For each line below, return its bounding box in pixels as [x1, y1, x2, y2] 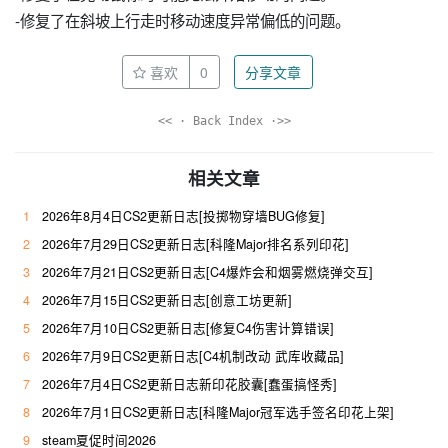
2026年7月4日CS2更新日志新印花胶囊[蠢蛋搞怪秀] [42, 374, 337, 393]
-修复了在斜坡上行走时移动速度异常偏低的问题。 [15, 9, 350, 32]
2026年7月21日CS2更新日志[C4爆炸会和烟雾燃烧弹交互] [42, 262, 373, 281]
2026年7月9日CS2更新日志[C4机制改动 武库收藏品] [42, 346, 344, 365]
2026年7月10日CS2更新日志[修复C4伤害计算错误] [42, 318, 334, 337]
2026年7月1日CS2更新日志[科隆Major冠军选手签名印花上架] [42, 402, 394, 421]
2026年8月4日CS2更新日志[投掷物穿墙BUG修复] [42, 206, 325, 225]
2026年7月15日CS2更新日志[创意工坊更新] [42, 290, 292, 309]
